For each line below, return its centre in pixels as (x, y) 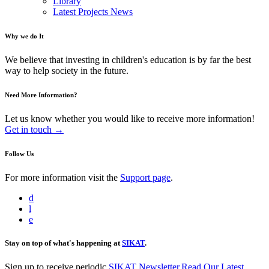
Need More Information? (41, 95)
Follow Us (19, 154)
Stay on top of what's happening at (63, 243)
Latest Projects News (93, 12)
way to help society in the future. (67, 71)
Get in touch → (34, 130)
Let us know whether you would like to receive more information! (130, 119)
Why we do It (24, 36)
